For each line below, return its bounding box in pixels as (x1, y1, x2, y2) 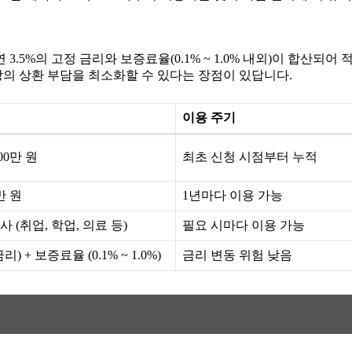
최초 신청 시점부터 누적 (182, 150, 317, 164)
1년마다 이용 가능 (182, 189, 283, 203)
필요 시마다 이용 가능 (182, 218, 305, 233)
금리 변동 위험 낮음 (182, 248, 292, 262)
